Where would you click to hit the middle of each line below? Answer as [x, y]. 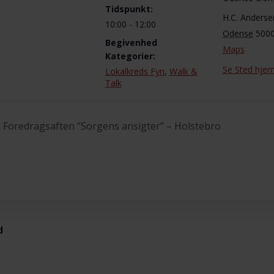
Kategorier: [130, 56]
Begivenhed [131, 42]
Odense [238, 33]
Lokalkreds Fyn [135, 71]
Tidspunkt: [129, 9]
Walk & [183, 71]
